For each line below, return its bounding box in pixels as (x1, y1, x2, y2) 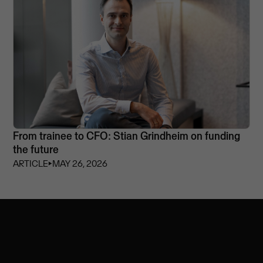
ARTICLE (13, 157, 49, 169)
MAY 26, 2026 (52, 157, 108, 169)
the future (13, 142, 59, 156)
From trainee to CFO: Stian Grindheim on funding (13, 129, 241, 143)
